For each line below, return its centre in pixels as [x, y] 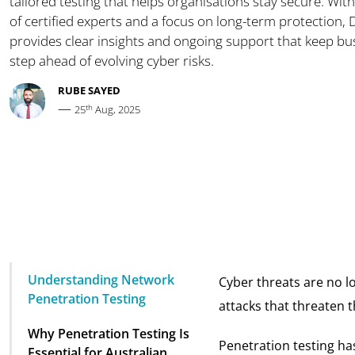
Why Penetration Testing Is [109, 334]
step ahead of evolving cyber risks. [112, 60]
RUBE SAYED [89, 91]
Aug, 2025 [116, 110]
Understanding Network [101, 280]
